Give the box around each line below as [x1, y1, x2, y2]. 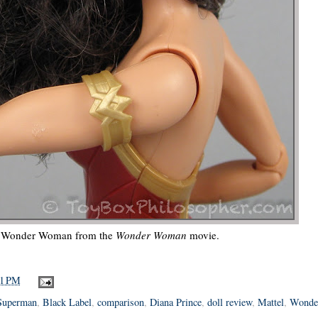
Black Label [43, 295, 92, 309]
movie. [186, 227, 219, 242]
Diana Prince [150, 295, 202, 309]
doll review [207, 295, 252, 309]
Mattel [258, 295, 284, 309]
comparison [97, 295, 144, 309]
